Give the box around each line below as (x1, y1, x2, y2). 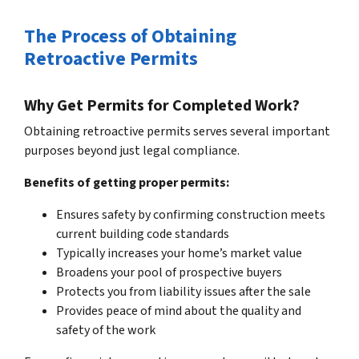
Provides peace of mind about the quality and (56, 301, 301, 320)
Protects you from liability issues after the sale (56, 282, 311, 301)
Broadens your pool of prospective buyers (56, 263, 282, 281)
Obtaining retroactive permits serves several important (24, 122, 330, 140)
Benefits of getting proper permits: (24, 173, 229, 192)
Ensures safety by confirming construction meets (56, 205, 325, 224)
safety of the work (56, 321, 155, 339)
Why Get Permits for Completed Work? (24, 94, 300, 117)
